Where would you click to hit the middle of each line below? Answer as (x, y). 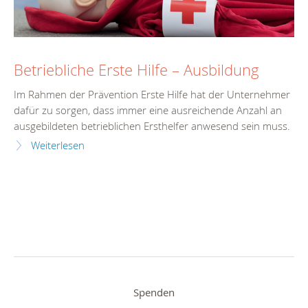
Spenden (154, 293)
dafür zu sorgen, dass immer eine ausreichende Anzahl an (148, 111)
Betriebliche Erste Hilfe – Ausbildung (136, 70)
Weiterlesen (58, 146)
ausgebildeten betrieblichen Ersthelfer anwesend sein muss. (152, 126)
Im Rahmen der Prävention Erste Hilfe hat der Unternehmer (152, 95)
